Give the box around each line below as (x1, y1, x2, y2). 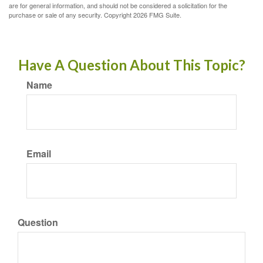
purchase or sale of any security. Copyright (9, 10, 133, 19)
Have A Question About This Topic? (18, 56, 245, 73)
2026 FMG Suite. (133, 10, 181, 19)
